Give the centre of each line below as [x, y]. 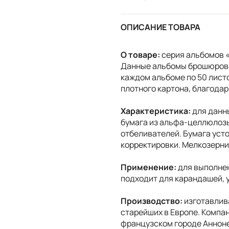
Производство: [152, 201]
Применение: [149, 167]
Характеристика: [156, 111]
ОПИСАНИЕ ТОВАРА [161, 27]
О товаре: [140, 54]
